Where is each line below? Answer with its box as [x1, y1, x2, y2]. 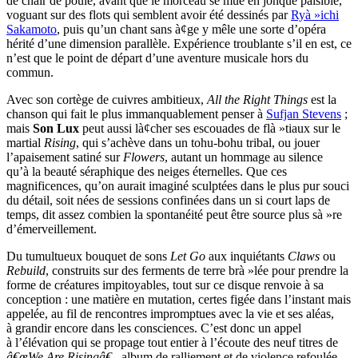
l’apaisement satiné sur [6, 150, 123, 165]
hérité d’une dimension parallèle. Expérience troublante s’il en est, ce [6, 37, 352, 51]
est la [308, 93, 336, 107]
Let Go [170, 249, 205, 264]
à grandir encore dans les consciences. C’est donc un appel [6, 321, 301, 336]
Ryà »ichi [291, 8, 339, 22]
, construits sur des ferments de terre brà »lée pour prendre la [46, 264, 348, 278]
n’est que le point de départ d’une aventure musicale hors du [6, 51, 308, 66]
